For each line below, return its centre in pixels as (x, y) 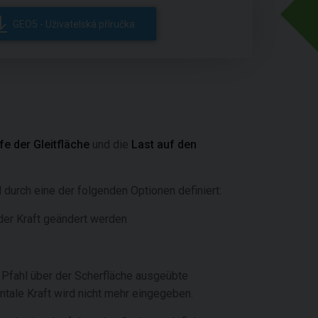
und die (110, 144)
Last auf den (164, 144)
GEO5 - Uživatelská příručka (74, 24)
